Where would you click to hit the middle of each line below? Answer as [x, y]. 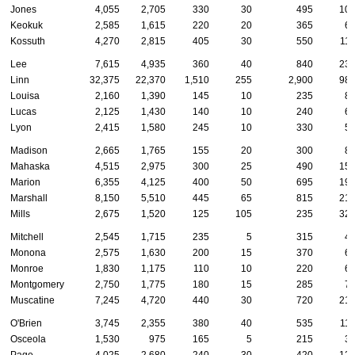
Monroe [27, 269]
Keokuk [27, 26]
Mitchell [27, 237]
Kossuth [28, 42]
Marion [25, 183]
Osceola [28, 340]
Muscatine [32, 301]
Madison [29, 151]
